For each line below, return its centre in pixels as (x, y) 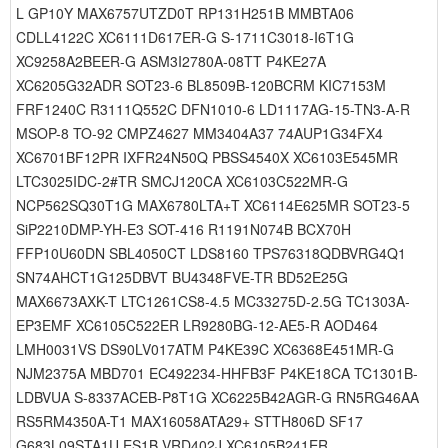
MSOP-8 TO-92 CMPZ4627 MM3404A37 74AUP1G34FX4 (199, 133)
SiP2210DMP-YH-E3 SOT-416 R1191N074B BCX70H (183, 229)
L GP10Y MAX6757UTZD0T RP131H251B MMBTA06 (185, 13)
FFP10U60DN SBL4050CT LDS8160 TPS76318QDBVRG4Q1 (211, 253)
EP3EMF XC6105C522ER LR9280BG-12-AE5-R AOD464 (197, 325)
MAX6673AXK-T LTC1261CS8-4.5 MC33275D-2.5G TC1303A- (213, 301)
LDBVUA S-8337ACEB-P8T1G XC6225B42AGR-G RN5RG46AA (217, 397)
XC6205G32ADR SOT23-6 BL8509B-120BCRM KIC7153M (201, 85)
